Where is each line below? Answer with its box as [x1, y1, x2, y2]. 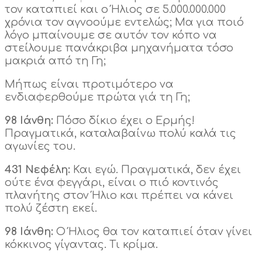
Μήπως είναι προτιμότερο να [5, 78, 174, 91]
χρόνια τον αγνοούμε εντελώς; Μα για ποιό [5, 16, 244, 29]
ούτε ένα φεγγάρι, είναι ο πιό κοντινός [5, 177, 219, 189]
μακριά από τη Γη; [5, 55, 106, 67]
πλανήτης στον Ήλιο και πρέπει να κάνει [5, 189, 233, 202]
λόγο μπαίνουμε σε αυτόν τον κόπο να [5, 29, 217, 42]
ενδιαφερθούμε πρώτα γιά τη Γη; [5, 91, 190, 104]
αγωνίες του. [5, 140, 75, 153]
